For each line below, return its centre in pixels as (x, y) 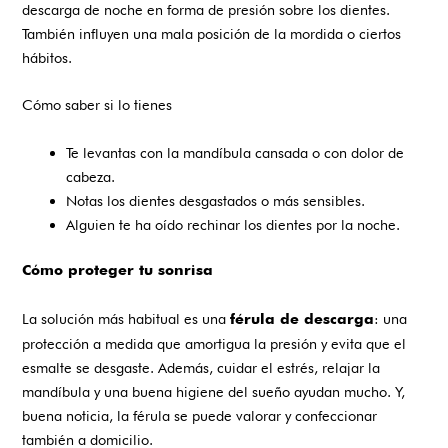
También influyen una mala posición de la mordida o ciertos (212, 33)
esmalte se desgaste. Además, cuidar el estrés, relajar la (201, 367)
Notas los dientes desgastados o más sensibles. (216, 200)
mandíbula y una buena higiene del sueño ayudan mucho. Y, (214, 391)
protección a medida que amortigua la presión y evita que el (214, 343)
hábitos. (47, 57)
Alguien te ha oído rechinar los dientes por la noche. (233, 224)
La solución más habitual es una (126, 318)
